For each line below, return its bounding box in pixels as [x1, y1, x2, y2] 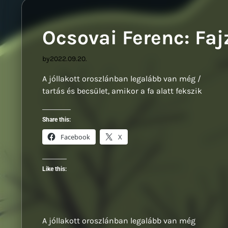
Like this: [42, 165, 67, 173]
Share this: [42, 116, 71, 124]
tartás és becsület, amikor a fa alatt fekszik [42, 86, 202, 96]
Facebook [61, 132, 90, 142]
